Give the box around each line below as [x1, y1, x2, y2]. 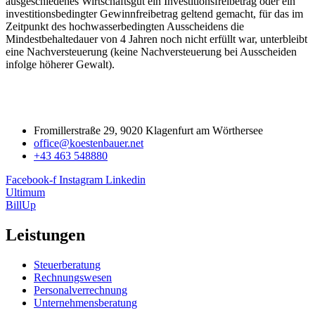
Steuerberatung [34, 258, 101, 271]
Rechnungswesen [34, 271, 112, 283]
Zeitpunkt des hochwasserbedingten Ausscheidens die [6, 20, 244, 32]
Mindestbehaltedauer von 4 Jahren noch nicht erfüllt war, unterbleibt [6, 32, 307, 45]
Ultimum [6, 186, 45, 198]
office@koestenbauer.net [34, 136, 143, 149]
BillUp [6, 198, 36, 211]
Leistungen [6, 225, 85, 244]
